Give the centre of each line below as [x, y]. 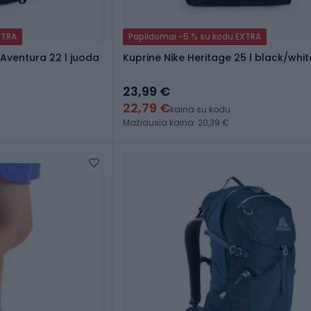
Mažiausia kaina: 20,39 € [176, 123]
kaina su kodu [200, 110]
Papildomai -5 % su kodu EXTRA [195, 37]
